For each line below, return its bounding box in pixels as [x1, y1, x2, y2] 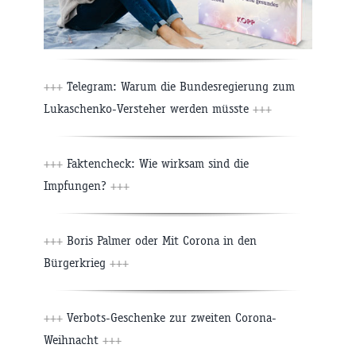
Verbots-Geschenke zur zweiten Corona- [63, 310, 277, 326]
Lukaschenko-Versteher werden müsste [44, 101, 253, 117]
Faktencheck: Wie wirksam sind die [63, 156, 249, 172]
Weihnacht [44, 332, 103, 348]
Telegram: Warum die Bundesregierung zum [63, 79, 295, 95]
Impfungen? [44, 178, 110, 194]
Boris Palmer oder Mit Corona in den [63, 233, 257, 249]
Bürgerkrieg [44, 255, 110, 271]
